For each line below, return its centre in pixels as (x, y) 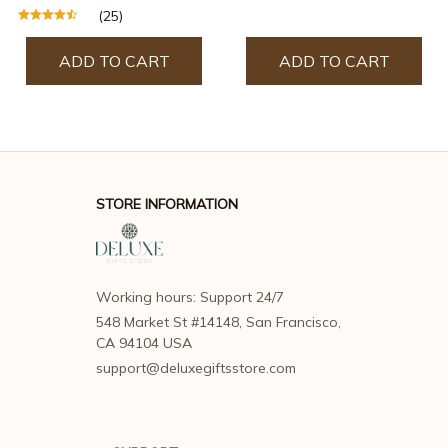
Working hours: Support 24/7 (190, 297)
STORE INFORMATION (167, 204)
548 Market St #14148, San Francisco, (218, 322)
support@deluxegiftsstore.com (196, 368)
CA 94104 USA (144, 343)
